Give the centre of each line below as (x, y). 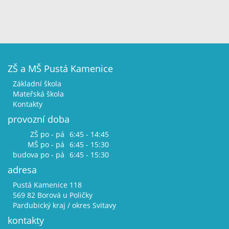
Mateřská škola (38, 94)
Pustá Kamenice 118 (47, 185)
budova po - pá (39, 155)
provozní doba (39, 119)
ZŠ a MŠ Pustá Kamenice (60, 69)
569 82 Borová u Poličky (53, 195)
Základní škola (37, 84)
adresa (22, 170)
